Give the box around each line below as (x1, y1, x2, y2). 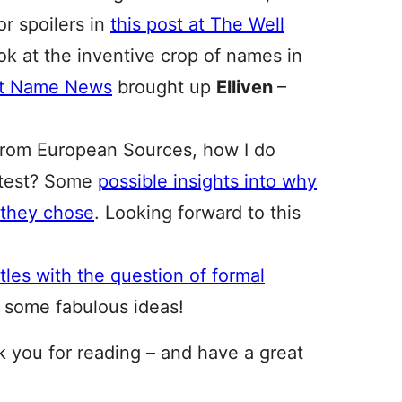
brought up (112, 76, 216, 98)
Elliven (216, 76, 277, 98)
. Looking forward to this (94, 202, 301, 223)
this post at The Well (110, 13, 284, 35)
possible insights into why (98, 170, 317, 192)
